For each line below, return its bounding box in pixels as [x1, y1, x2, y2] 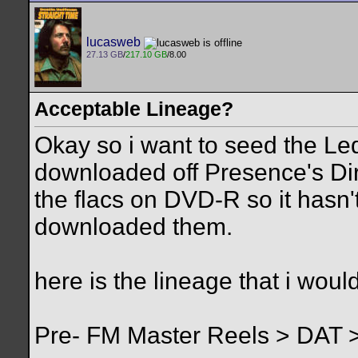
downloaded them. [34, 213, 233, 241]
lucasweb [86, 35, 141, 49]
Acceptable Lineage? [34, 97, 233, 120]
